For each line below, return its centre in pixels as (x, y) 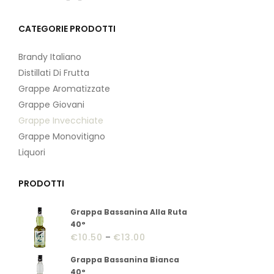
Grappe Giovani (51, 105)
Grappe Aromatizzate (64, 89)
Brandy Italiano (50, 57)
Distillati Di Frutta (54, 73)
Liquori (32, 153)
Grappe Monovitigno (62, 137)
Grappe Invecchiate (61, 121)
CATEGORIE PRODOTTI (67, 29)
